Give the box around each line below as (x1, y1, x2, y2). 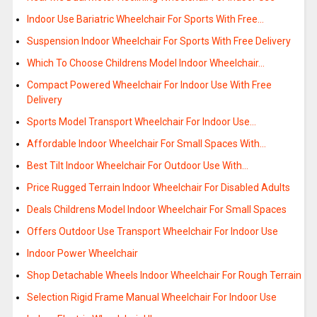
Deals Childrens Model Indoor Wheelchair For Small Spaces (26, 204, 287, 216)
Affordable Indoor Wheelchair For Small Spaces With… (26, 138, 266, 150)
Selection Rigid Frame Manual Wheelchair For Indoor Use (26, 292, 277, 304)
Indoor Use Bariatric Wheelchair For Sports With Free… (26, 13, 264, 25)
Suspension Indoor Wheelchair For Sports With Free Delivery (26, 35, 291, 47)
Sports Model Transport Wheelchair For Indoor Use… (26, 116, 256, 128)
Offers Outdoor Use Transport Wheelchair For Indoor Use (26, 226, 278, 238)
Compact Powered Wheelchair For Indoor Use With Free (26, 79, 272, 91)
